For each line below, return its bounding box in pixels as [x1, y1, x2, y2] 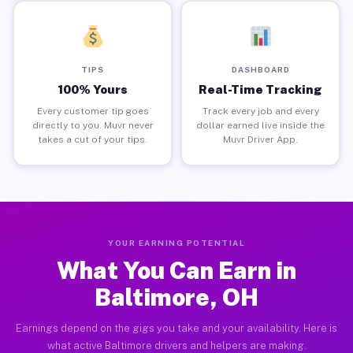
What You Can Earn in [57, 256, 296, 284]
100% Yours [58, 82, 128, 96]
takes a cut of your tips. [38, 133, 147, 145]
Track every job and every [202, 105, 319, 117]
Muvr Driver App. [223, 133, 298, 145]
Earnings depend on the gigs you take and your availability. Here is [16, 322, 337, 334]
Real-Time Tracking [199, 82, 322, 96]
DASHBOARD [231, 64, 290, 74]
